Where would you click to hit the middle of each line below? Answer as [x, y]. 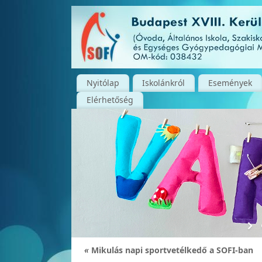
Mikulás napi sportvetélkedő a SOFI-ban [171, 250]
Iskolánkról [164, 82]
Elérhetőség [110, 100]
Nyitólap [103, 82]
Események [230, 82]
